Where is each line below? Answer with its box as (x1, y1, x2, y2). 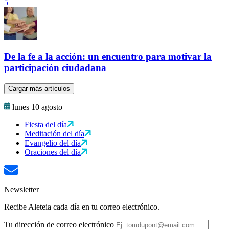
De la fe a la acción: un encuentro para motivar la (4, 51, 212, 62)
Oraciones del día (25, 148, 81, 157)
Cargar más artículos (8, 85, 70, 93)
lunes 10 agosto (12, 103, 62, 112)
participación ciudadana (4, 62, 106, 74)
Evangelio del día (25, 139, 81, 148)
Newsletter (4, 185, 39, 194)
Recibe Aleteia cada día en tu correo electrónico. (4, 202, 159, 212)
